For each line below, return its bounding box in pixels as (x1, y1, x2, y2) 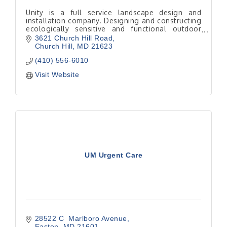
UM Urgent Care (85, 151, 142, 160)
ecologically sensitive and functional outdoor (26, 24, 201, 33)
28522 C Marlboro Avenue (34, 214, 127, 223)
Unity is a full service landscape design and (26, 8, 201, 17)
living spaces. (26, 32, 73, 41)
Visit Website (34, 70, 79, 79)
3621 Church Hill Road (34, 34, 112, 43)
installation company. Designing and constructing (26, 16, 201, 25)
